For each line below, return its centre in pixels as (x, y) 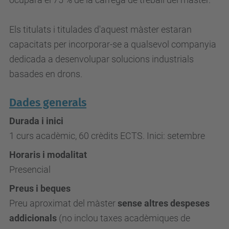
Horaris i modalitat (48, 155)
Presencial (30, 169)
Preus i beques (40, 188)
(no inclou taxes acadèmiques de (123, 218)
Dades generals (48, 103)
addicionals (33, 218)
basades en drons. (46, 74)
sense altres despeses (164, 203)
